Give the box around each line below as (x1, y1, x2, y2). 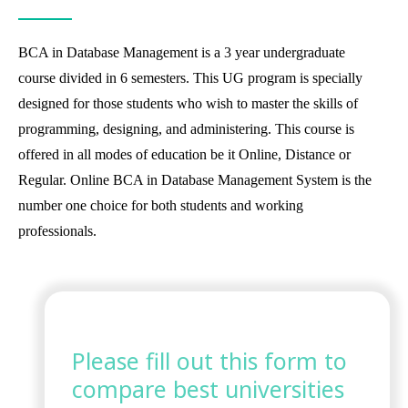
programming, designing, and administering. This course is (18, 120, 354, 137)
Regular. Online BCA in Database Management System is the (18, 171, 372, 188)
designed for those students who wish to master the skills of (18, 95, 358, 111)
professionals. (18, 222, 97, 239)
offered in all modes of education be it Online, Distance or (18, 146, 351, 162)
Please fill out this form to (71, 345, 347, 377)
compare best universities (71, 373, 344, 405)
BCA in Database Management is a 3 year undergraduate (18, 44, 345, 60)
